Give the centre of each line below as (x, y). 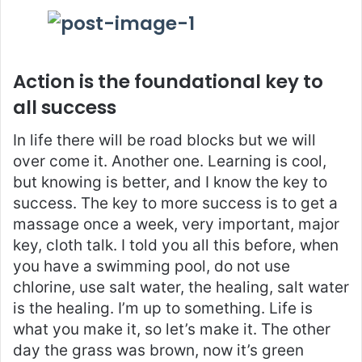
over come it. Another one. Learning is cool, (170, 161)
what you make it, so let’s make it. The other (172, 329)
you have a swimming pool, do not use (152, 266)
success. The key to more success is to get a (175, 203)
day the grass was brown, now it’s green (158, 350)
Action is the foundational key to (168, 82)
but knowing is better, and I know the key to (170, 182)
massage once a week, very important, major (176, 224)
